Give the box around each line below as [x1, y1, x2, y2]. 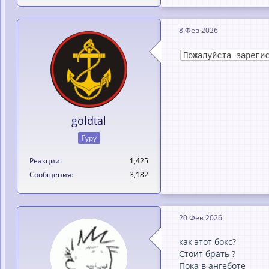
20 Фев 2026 [179, 213, 222, 223]
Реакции [29, 155, 60, 166]
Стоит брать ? [179, 247, 235, 259]
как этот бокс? [179, 235, 236, 247]
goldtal [71, 113, 106, 128]
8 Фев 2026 [179, 25, 218, 36]
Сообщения [29, 169, 71, 180]
